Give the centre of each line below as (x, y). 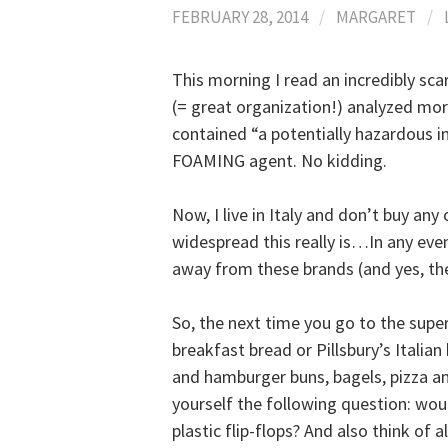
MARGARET (376, 17)
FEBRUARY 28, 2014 (240, 17)
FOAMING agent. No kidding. (279, 160)
